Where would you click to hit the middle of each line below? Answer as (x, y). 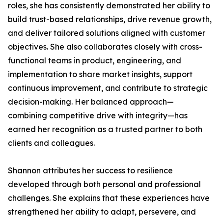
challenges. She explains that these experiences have (109, 198)
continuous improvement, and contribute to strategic (108, 88)
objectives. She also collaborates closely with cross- (105, 47)
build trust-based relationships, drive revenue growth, (110, 19)
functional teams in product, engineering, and (95, 60)
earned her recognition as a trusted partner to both (105, 129)
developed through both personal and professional (104, 184)
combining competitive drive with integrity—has (98, 115)
